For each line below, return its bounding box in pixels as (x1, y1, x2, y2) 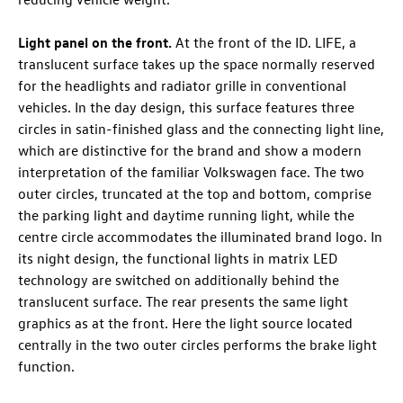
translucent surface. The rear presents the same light (18, 292, 348, 311)
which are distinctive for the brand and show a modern (18, 141, 362, 160)
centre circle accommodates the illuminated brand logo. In (18, 228, 382, 246)
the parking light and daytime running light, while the (18, 206, 354, 225)
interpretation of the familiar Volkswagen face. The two (18, 163, 364, 182)
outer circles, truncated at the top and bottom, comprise (18, 184, 372, 203)
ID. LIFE (295, 33, 342, 52)
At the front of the (175, 33, 295, 52)
